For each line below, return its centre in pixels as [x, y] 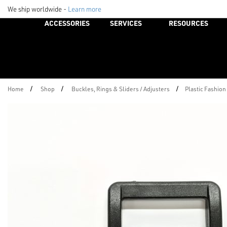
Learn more [85, 9]
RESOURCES [188, 23]
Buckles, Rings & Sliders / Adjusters [121, 89]
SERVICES [126, 23]
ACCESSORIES [67, 23]
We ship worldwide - [38, 9]
